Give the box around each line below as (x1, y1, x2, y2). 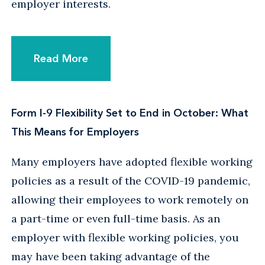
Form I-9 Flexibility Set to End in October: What (11, 106, 248, 119)
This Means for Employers (11, 125, 139, 138)
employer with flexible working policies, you (11, 230, 239, 244)
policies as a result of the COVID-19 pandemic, (11, 173, 250, 188)
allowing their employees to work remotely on (11, 192, 248, 206)
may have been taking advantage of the (11, 249, 210, 263)
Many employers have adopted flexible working (11, 154, 253, 169)
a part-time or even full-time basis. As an (11, 211, 220, 225)
